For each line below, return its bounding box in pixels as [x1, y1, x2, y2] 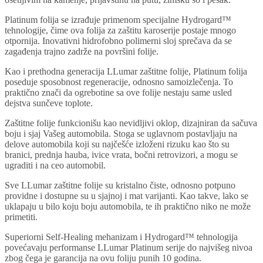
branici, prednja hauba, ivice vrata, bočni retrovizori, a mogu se [5, 149, 238, 160]
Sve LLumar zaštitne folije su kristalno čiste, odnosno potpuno [5, 180, 235, 190]
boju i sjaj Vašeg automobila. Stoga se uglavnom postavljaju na [5, 128, 237, 139]
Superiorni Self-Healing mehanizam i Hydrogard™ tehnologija [5, 231, 238, 242]
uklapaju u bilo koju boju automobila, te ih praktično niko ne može [5, 201, 251, 211]
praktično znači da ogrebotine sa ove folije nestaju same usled [5, 87, 232, 97]
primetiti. [5, 211, 38, 222]
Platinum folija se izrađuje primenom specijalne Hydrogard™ [5, 14, 231, 25]
